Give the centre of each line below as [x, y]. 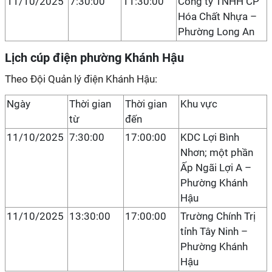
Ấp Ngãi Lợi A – [216, 168]
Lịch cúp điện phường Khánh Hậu [94, 58]
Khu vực [199, 104]
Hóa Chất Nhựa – [217, 16]
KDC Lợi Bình [210, 137]
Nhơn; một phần [217, 152]
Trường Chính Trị [218, 216]
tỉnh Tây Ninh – [214, 231]
